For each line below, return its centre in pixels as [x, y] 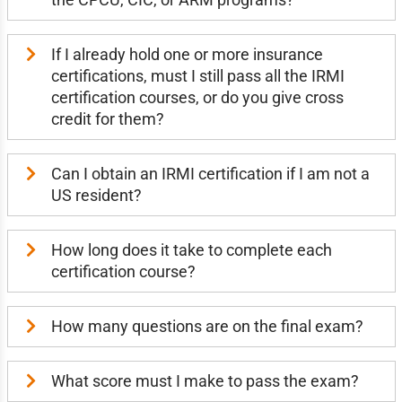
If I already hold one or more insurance [187, 54]
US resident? [96, 195]
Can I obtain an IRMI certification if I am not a [210, 174]
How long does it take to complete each [191, 250]
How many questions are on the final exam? [207, 326]
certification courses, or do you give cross [197, 97]
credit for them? [107, 119]
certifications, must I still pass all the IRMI [197, 76]
